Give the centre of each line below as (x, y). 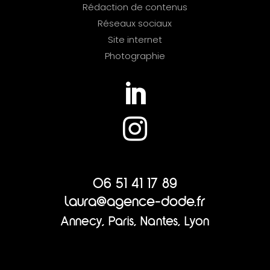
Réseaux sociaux (135, 23)
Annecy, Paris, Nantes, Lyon (135, 222)
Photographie (135, 55)
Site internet (135, 39)
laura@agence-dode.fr (135, 203)
